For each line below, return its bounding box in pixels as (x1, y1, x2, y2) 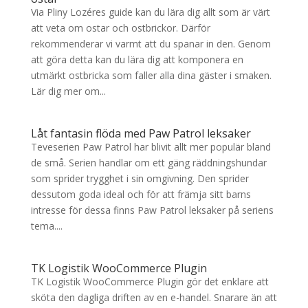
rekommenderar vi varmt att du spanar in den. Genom (30, 36, 271, 50)
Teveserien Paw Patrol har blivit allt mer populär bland (30, 140, 271, 153)
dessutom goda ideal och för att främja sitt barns (30, 187, 251, 201)
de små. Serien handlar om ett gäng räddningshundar (30, 155, 267, 169)
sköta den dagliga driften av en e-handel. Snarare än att (30, 290, 277, 304)
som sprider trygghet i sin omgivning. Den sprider (30, 171, 249, 185)
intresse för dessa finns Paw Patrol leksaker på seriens (30, 203, 274, 217)
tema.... (30, 219, 63, 232)
